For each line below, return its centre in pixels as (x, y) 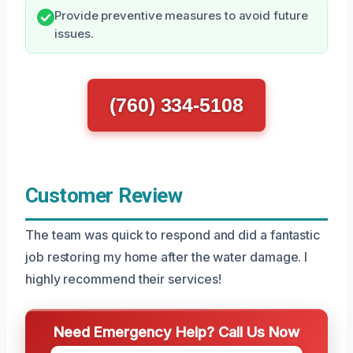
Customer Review (104, 195)
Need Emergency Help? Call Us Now (176, 332)
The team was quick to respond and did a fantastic (173, 235)
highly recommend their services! (123, 279)
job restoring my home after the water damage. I (167, 257)
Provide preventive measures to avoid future (181, 16)
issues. (74, 34)
